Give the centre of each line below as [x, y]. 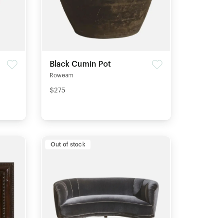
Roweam [61, 75]
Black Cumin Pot [80, 64]
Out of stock [68, 144]
